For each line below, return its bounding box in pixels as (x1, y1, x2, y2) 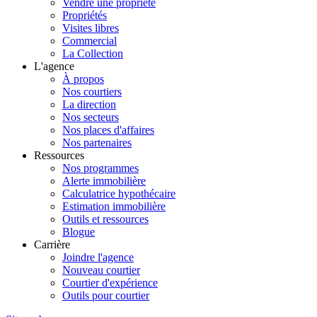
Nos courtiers (62, 86, 122, 98)
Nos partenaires (62, 137, 132, 149)
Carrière (34, 238, 70, 251)
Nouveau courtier (62, 264, 140, 277)
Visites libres (62, 22, 119, 35)
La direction (62, 98, 116, 111)
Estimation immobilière (62, 200, 166, 213)
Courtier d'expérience (62, 277, 158, 289)
